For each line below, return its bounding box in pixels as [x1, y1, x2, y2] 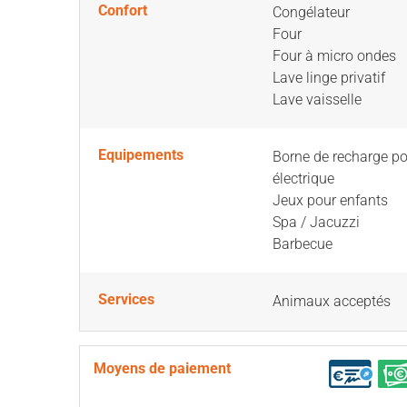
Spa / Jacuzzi [273, 213, 360, 231]
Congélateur [273, 4, 350, 21]
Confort [98, 2, 147, 19]
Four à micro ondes [273, 47, 396, 65]
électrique [273, 170, 334, 187]
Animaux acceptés [273, 293, 391, 310]
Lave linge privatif [273, 69, 385, 86]
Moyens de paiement [94, 360, 231, 377]
